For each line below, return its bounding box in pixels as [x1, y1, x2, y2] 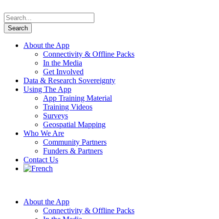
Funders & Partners [43, 147, 103, 155]
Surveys [43, 111, 68, 120]
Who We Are [23, 129, 64, 137]
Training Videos [43, 103, 92, 111]
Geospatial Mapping [43, 120, 106, 129]
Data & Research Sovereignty [23, 76, 115, 85]
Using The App [23, 85, 71, 93]
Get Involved [43, 67, 84, 76]
